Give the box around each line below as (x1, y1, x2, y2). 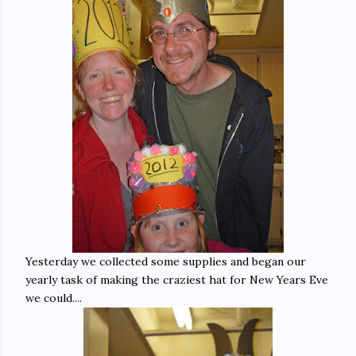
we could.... (25, 291, 82, 305)
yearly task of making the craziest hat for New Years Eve (25, 273, 328, 287)
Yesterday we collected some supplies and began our (25, 254, 306, 269)
